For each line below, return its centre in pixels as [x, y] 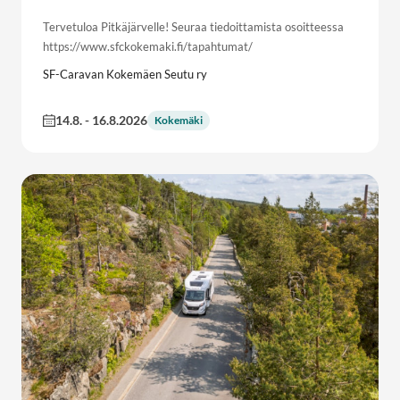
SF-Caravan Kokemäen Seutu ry [125, 74]
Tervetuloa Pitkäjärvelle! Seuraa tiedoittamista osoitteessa [193, 26]
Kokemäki [179, 120]
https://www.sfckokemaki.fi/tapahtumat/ [148, 46]
